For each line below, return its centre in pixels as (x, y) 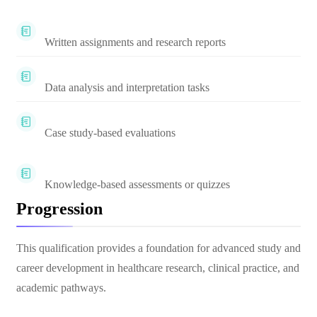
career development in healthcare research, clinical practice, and (158, 268)
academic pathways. (61, 288)
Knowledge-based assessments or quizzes (137, 184)
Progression (59, 209)
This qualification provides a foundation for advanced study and (158, 248)
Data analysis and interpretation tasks (127, 87)
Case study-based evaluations (110, 133)
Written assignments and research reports (135, 42)
